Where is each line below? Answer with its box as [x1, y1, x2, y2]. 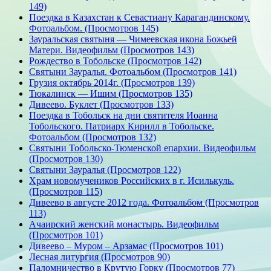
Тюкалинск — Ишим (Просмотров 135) [29, 88, 192, 99]
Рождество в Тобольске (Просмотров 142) [29, 55, 201, 66]
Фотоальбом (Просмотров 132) [29, 131, 156, 142]
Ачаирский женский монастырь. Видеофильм [29, 218, 219, 229]
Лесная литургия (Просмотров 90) [29, 251, 170, 262]
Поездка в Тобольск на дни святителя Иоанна [29, 109, 218, 120]
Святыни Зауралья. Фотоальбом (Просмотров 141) [29, 66, 237, 77]
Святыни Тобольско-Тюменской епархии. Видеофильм [29, 142, 256, 153]
